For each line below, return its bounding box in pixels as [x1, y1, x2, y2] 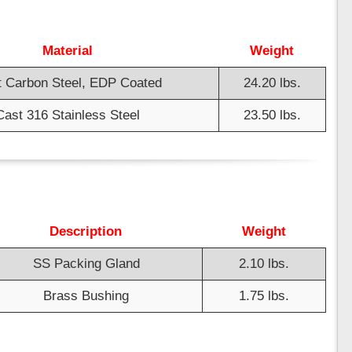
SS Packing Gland [32, 256, 140, 272]
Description [49, 224, 122, 240]
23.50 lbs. [244, 108, 301, 123]
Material [42, 43, 93, 59]
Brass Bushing [43, 288, 129, 304]
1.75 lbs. [239, 288, 289, 304]
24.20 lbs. [244, 75, 301, 91]
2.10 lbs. [239, 256, 289, 272]
